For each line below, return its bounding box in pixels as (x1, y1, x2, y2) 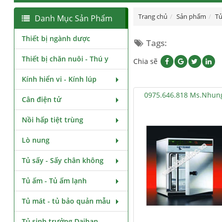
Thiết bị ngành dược (22, 34, 91, 43)
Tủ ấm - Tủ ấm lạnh (22, 176, 87, 185)
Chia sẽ (133, 56, 160, 66)
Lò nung (22, 135, 50, 145)
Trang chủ (138, 12, 167, 21)
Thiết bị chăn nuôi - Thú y (22, 54, 109, 63)
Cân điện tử (22, 95, 62, 104)
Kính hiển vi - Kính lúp (22, 74, 97, 84)
